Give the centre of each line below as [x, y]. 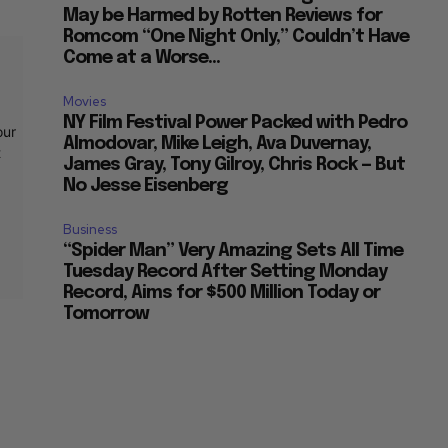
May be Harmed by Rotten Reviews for [223, 16]
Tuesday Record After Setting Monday [225, 272]
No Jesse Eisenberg [146, 186]
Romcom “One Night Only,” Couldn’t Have [236, 37]
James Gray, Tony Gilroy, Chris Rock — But [234, 165]
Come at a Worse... [142, 58]
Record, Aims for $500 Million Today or [222, 293]
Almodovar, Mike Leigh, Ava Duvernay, [217, 144]
